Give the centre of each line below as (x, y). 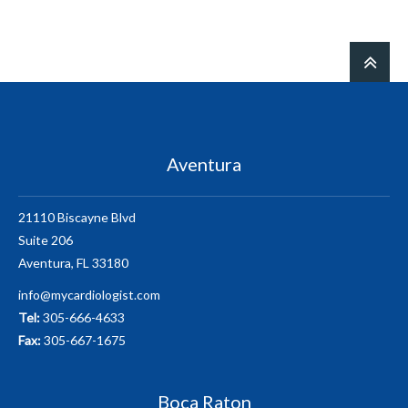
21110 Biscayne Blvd (77, 217)
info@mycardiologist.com (89, 295)
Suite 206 (46, 240)
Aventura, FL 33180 (73, 263)
